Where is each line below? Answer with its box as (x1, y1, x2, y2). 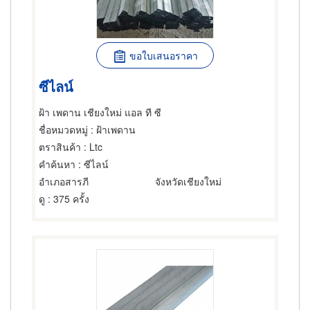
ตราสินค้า (39, 140, 81, 154)
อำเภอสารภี (39, 174, 89, 188)
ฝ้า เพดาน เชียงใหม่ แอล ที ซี (39, 105, 161, 119)
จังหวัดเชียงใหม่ (155, 174, 221, 188)
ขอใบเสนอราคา (129, 48, 198, 62)
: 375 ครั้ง (45, 192, 89, 206)
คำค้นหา (39, 157, 75, 171)
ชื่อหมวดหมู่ (39, 122, 88, 136)
